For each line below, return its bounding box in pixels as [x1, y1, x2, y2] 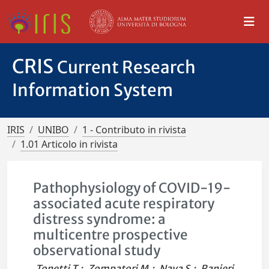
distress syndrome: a [33, 211, 166, 228]
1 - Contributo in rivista [82, 123, 186, 136]
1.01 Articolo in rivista [20, 138, 118, 151]
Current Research [57, 56, 196, 78]
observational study [33, 242, 161, 259]
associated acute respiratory [33, 195, 215, 212]
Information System [12, 79, 173, 101]
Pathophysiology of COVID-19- [33, 180, 231, 196]
